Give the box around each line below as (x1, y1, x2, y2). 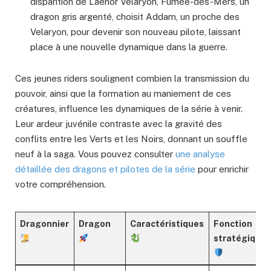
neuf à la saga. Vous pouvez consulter (15, 149, 175, 160)
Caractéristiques (130, 218, 204, 229)
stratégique (214, 233, 267, 244)
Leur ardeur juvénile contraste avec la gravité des (15, 119, 222, 129)
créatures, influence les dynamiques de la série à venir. (15, 103, 243, 114)
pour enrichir (195, 164, 249, 175)
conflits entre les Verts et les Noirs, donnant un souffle (15, 134, 247, 145)
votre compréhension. (15, 179, 106, 190)
